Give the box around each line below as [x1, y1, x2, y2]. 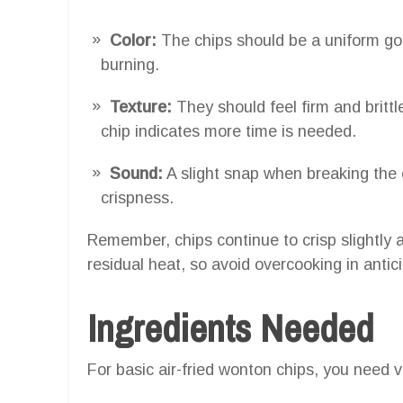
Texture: [110, 97, 172, 116]
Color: [110, 31, 157, 49]
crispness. [101, 188, 174, 207]
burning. [101, 55, 159, 74]
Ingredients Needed [87, 300, 373, 354]
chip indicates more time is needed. [101, 121, 356, 140]
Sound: [110, 164, 163, 183]
